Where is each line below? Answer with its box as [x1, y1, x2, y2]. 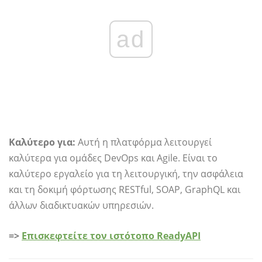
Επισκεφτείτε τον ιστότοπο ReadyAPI [22, 229, 201, 242]
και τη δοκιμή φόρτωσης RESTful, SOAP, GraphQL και [9, 182, 240, 196]
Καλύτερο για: [9, 135, 75, 149]
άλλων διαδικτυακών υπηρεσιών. [9, 198, 154, 212]
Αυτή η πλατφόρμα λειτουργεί [75, 135, 212, 149]
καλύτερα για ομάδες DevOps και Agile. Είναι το [9, 151, 218, 164]
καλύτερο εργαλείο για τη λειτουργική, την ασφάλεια [9, 167, 243, 180]
